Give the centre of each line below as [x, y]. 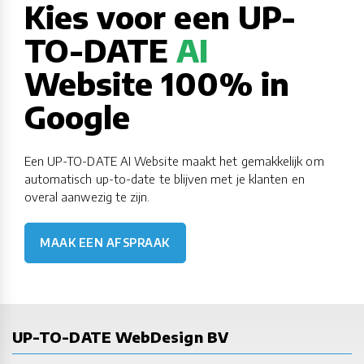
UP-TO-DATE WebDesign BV [120, 336]
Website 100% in [156, 83]
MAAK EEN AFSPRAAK [105, 243]
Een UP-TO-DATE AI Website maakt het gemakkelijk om [174, 161]
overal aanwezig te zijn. [87, 197]
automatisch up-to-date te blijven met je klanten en [164, 179]
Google [77, 116]
